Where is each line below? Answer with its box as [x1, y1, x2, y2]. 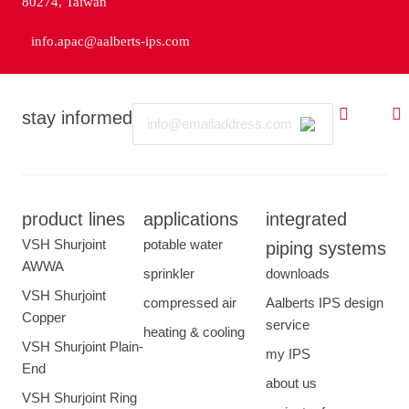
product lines [22, 208, 125, 229]
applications [143, 208, 239, 229]
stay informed [22, 107, 132, 128]
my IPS [265, 345, 310, 362]
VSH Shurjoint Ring [22, 389, 137, 405]
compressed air [143, 294, 237, 310]
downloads [265, 265, 330, 281]
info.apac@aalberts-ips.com [31, 33, 190, 48]
